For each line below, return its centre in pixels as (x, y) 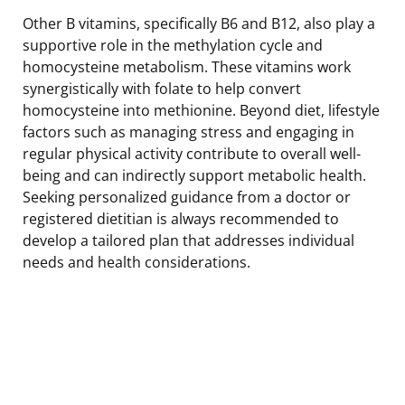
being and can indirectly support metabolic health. (194, 175)
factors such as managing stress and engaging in (188, 132)
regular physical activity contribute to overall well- (192, 153)
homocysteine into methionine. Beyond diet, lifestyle (201, 110)
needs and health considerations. (137, 262)
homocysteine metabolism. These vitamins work (187, 66)
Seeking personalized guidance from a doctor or (187, 197)
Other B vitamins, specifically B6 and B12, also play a (199, 23)
